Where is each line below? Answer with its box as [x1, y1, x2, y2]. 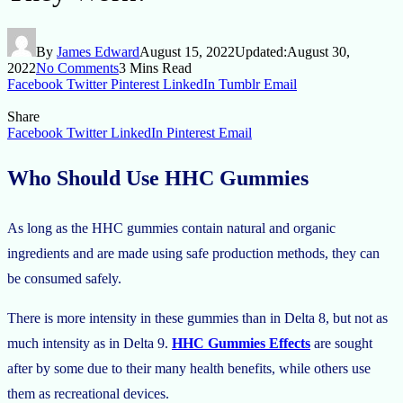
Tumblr [219, 76, 260, 92]
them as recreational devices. [7, 385, 169, 401]
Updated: [235, 43, 287, 59]
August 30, [287, 43, 350, 59]
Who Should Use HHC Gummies [7, 166, 309, 190]
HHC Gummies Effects [172, 335, 310, 351]
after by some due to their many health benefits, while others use [7, 360, 371, 376]
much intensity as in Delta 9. [7, 335, 172, 351]
